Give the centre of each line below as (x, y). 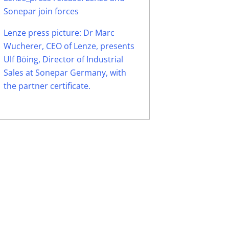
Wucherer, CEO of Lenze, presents (69, 46)
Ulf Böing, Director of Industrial (63, 59)
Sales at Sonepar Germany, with (65, 73)
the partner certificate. (47, 86)
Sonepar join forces (41, 11)
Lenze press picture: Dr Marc (59, 33)
